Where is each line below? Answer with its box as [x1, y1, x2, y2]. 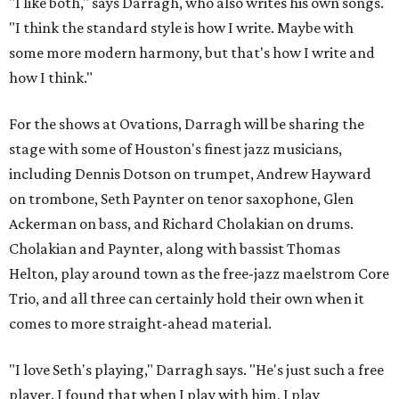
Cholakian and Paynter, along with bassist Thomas [9, 240, 340, 257]
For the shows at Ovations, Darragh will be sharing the [9, 115, 364, 133]
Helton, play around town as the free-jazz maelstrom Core [9, 265, 389, 282]
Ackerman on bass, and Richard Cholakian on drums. [9, 215, 354, 232]
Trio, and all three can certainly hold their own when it [9, 289, 364, 307]
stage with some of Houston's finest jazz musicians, [9, 140, 342, 158]
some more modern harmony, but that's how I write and [9, 44, 375, 61]
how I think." [9, 69, 93, 86]
